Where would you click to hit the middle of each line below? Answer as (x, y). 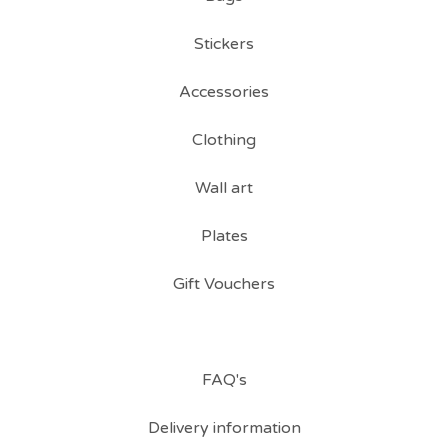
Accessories (224, 92)
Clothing (224, 140)
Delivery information (224, 428)
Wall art (224, 188)
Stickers (224, 44)
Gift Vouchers (224, 284)
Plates (224, 236)
